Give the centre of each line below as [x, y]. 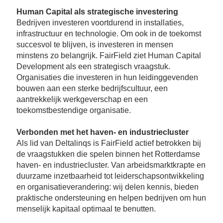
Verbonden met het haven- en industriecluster [103, 132]
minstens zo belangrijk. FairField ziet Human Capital [109, 56]
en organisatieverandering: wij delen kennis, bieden [108, 187]
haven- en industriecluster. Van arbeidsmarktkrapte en [111, 165]
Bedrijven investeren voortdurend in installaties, [100, 23]
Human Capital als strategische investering [97, 12]
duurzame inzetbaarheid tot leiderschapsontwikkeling [110, 176]
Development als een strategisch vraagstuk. [93, 67]
